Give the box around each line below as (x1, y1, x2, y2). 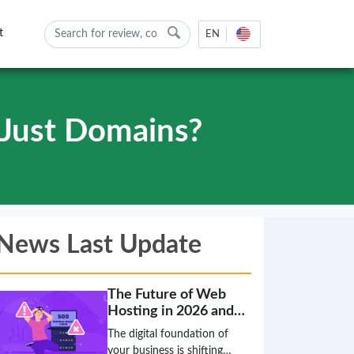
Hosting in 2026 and (107, 304, 234, 318)
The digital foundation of (107, 329, 228, 340)
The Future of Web (107, 288, 226, 302)
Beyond (107, 321, 156, 335)
